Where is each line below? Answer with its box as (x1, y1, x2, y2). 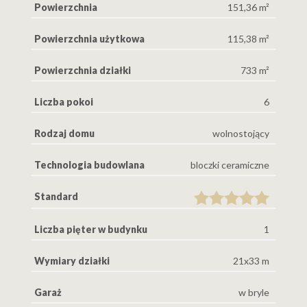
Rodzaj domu (34, 127, 95, 139)
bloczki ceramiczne (191, 159, 269, 171)
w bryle (238, 286, 269, 298)
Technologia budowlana (34, 159, 145, 171)
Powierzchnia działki (34, 64, 131, 76)
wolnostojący (212, 127, 269, 139)
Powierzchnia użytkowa (34, 33, 145, 45)
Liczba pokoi (34, 96, 93, 108)
